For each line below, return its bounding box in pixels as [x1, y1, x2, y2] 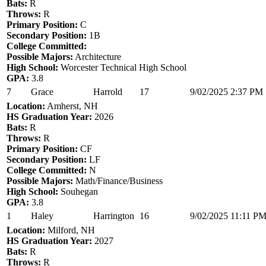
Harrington [93, 210, 134, 221]
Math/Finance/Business [73, 175, 163, 186]
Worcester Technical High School [58, 62, 186, 72]
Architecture [73, 51, 121, 62]
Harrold [93, 86, 122, 97]
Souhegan [58, 186, 98, 197]
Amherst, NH [45, 100, 98, 111]
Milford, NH [45, 224, 95, 235]
